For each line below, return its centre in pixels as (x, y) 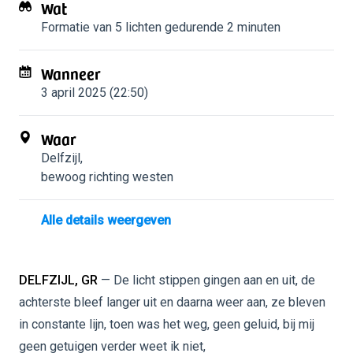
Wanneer (71, 73)
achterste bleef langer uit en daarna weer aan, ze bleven (172, 302)
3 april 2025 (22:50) (95, 93)
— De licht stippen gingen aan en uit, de (206, 280)
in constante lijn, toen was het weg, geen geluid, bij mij (167, 324)
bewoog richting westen (107, 177)
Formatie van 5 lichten (101, 27)
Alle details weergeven (106, 220)
